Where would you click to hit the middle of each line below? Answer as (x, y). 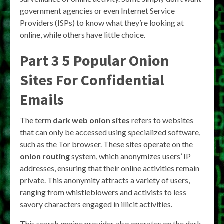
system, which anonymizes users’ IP (130, 156)
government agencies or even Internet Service (97, 10)
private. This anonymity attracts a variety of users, (105, 180)
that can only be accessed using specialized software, (110, 132)
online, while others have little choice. (83, 34)
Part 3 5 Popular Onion (94, 60)
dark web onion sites (91, 120)
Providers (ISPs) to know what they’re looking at (102, 22)
